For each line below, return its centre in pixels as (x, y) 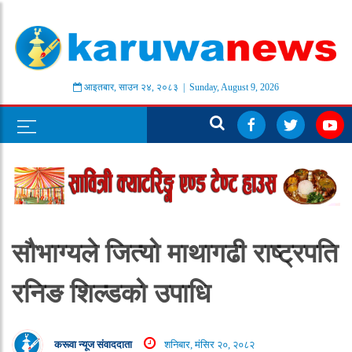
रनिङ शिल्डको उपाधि (111, 293)
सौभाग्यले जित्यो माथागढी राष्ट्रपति (175, 253)
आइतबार (99, 88)
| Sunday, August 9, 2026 (229, 88)
